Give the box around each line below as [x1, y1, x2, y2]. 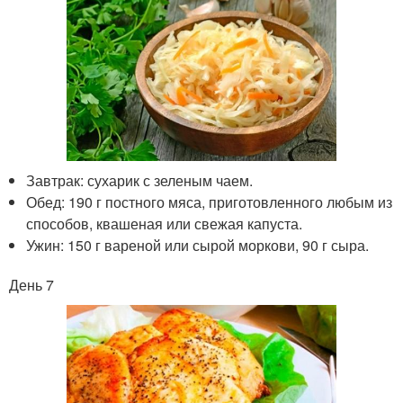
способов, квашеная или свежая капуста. [26, 213, 303, 235]
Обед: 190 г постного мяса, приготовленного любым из [26, 192, 393, 213]
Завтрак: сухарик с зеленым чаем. [26, 170, 254, 192]
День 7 [9, 274, 54, 296]
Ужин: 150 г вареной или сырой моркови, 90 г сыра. [26, 235, 370, 256]
